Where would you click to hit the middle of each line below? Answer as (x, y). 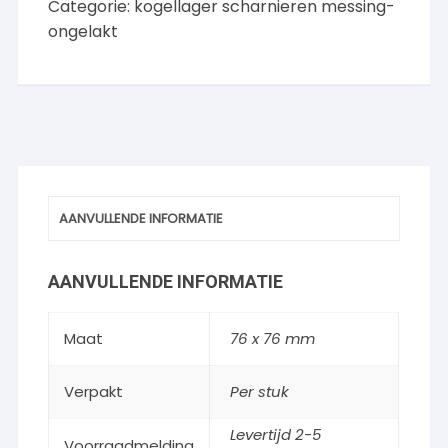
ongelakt (83, 32)
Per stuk (260, 392)
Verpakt (94, 392)
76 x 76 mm (273, 339)
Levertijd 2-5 (276, 435)
